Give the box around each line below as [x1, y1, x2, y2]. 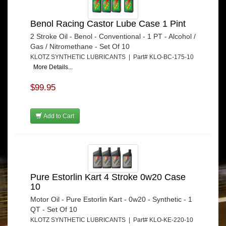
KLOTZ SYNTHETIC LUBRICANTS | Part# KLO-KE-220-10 [30, 216, 193, 224]
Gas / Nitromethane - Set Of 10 [30, 42, 130, 51]
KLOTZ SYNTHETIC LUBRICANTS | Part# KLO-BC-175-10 [30, 53, 194, 61]
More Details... [33, 64, 73, 71]
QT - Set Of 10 [30, 205, 77, 214]
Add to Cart [42, 112, 74, 120]
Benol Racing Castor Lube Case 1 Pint [30, 19, 186, 29]
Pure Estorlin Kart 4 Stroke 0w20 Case [30, 172, 186, 183]
